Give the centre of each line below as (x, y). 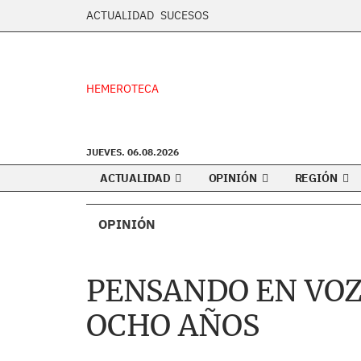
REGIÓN (317, 178)
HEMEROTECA (122, 89)
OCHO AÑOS (173, 326)
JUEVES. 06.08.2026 (133, 152)
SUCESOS (185, 15)
